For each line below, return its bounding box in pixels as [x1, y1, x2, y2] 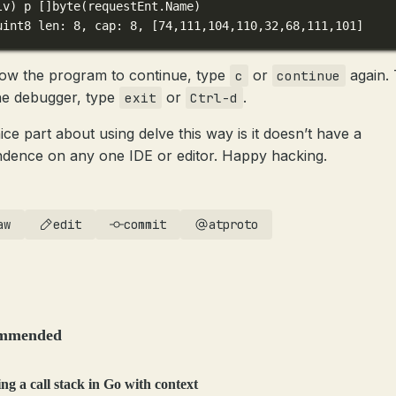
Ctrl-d [190, 89, 239, 106]
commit [124, 217, 166, 232]
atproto [209, 217, 258, 232]
